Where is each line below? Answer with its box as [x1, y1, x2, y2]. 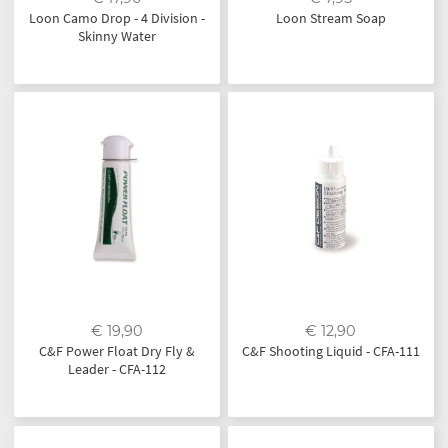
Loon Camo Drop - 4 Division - [28, 8, 205, 27]
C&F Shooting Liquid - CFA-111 [241, 342, 420, 361]
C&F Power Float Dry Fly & [38, 342, 195, 361]
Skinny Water [77, 26, 156, 45]
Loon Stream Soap [275, 8, 386, 27]
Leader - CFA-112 [67, 360, 166, 379]
